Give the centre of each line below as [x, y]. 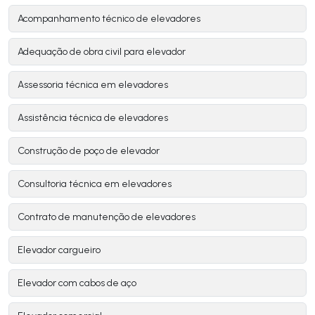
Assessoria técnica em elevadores [93, 85]
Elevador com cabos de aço [77, 283]
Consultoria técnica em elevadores [95, 184]
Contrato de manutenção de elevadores [107, 217]
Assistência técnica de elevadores [93, 118]
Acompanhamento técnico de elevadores [109, 19]
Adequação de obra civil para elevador [102, 52]
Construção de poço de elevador [89, 151]
